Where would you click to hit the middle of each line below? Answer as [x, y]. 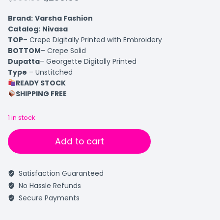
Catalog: [24, 29]
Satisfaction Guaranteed [60, 173]
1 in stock [21, 118]
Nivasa [55, 29]
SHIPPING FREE [41, 94]
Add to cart [79, 141]
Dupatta [24, 61]
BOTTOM [24, 51]
